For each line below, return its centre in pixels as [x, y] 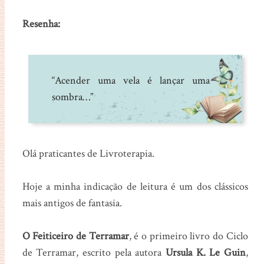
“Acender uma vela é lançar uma [131, 81]
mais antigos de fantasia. [72, 203]
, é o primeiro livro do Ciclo [188, 236]
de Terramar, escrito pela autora [94, 253]
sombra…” [72, 97]
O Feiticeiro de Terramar [75, 236]
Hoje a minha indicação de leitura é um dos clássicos [135, 187]
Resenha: [41, 24]
